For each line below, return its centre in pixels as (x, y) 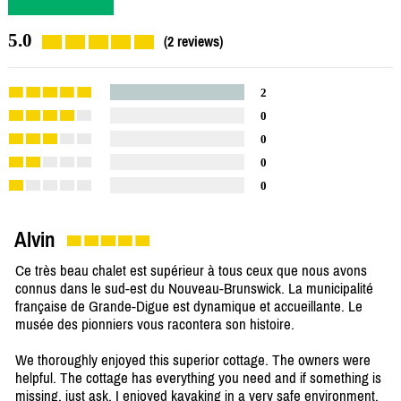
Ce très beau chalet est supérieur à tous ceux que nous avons (191, 271)
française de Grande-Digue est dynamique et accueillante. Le (189, 307)
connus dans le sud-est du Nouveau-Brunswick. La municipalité (194, 289)
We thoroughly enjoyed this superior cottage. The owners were (193, 360)
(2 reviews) (193, 42)
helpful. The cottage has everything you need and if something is (198, 378)
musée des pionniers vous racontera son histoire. (155, 324)
